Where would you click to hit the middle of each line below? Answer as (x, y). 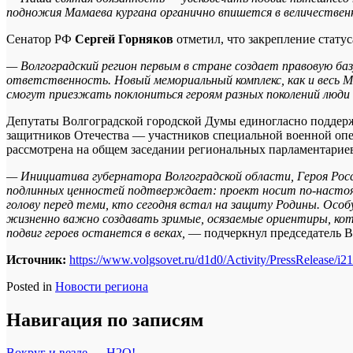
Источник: (38, 259)
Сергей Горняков (126, 39)
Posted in (31, 286)
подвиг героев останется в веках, (97, 232)
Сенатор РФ (41, 39)
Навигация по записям (105, 320)
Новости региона (102, 286)
